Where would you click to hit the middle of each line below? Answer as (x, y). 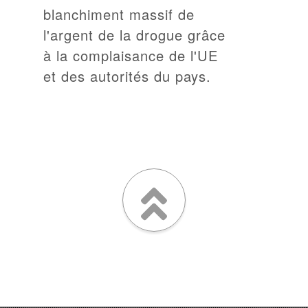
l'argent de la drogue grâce (135, 34)
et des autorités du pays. (128, 76)
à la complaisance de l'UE (131, 55)
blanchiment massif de (119, 14)
